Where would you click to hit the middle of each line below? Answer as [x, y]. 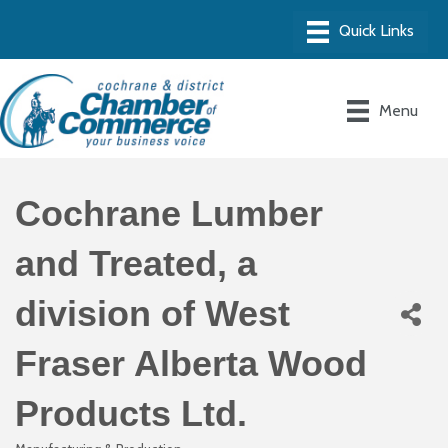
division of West [152, 313]
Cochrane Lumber [169, 213]
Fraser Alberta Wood [191, 363]
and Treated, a [136, 263]
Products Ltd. [131, 413]
